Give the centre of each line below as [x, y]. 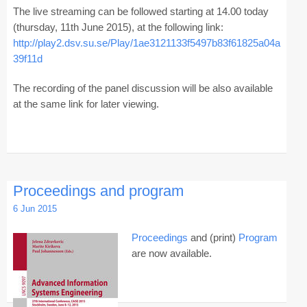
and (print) [213, 238]
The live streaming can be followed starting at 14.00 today [140, 11]
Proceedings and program [98, 191]
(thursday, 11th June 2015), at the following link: [118, 27]
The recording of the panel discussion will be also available [143, 88]
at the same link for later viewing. [86, 103]
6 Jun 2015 [35, 209]
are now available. [171, 254]
